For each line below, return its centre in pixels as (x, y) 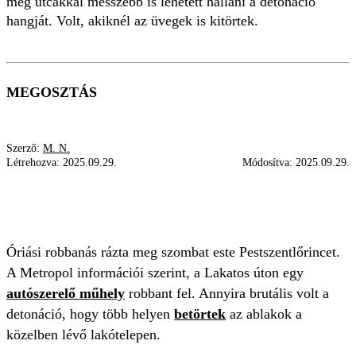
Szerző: (25, 148)
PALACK (42, 188)
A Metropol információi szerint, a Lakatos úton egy (155, 273)
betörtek (200, 314)
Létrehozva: (35, 163)
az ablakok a (264, 314)
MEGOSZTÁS (52, 92)
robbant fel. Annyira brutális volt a (227, 293)
